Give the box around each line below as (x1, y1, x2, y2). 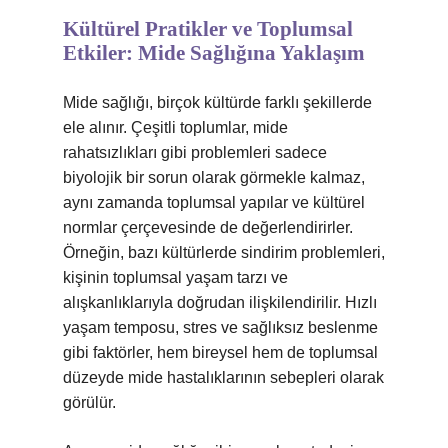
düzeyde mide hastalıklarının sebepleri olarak (63, 369, 384, 386)
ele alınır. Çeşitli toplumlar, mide (63, 119, 288, 136)
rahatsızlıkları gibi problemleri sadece (63, 144, 327, 161)
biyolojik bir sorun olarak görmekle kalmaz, (63, 169, 365, 186)
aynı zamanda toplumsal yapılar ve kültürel (63, 194, 365, 211)
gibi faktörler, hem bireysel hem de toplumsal (63, 344, 378, 361)
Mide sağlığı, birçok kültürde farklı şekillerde (63, 94, 372, 111)
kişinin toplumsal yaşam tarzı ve (63, 269, 288, 286)
